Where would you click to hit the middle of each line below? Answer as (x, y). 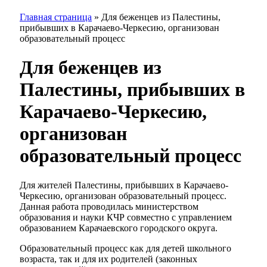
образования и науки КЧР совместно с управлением (126, 217)
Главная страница (56, 17)
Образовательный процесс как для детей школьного (125, 248)
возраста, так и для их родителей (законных (108, 259)
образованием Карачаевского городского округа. (119, 228)
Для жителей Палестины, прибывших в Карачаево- (124, 185)
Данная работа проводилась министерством (109, 206)
